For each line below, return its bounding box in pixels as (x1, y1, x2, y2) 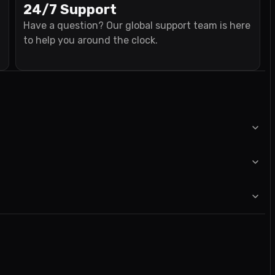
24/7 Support (23, 1, 117, 18)
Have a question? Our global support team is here (23, 20, 250, 31)
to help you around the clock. (23, 34, 158, 46)
